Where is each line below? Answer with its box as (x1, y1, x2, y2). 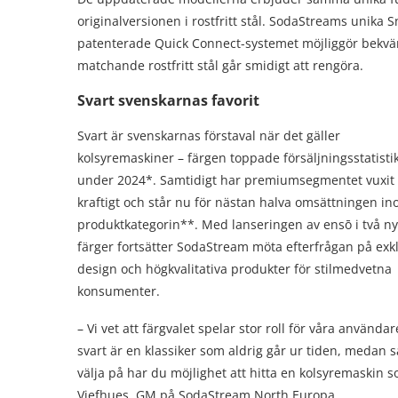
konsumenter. (77, 283, 160, 299)
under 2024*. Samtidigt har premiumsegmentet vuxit (77, 171, 394, 188)
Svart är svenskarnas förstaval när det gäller (77, 127, 340, 144)
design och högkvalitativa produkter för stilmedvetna (77, 260, 392, 277)
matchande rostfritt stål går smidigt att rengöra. (77, 57, 363, 74)
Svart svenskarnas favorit (77, 91, 259, 110)
